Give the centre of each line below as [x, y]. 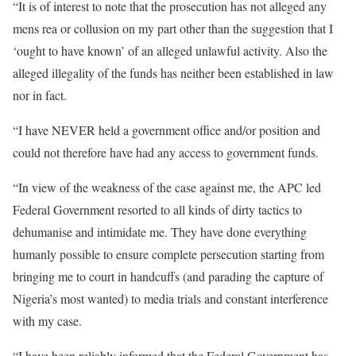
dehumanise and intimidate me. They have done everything [160, 232]
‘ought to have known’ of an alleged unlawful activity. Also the [170, 50]
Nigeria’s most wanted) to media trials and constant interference [170, 298]
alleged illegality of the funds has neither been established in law [173, 73]
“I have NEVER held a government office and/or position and [166, 130]
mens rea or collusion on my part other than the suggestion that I [173, 28]
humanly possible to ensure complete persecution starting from [168, 254]
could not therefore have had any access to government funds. [166, 152]
